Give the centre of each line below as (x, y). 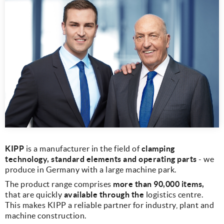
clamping (158, 148)
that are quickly (34, 194)
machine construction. (46, 215)
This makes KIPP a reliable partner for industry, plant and (109, 205)
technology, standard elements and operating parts (102, 159)
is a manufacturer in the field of (83, 148)
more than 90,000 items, (159, 184)
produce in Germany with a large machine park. (91, 169)
